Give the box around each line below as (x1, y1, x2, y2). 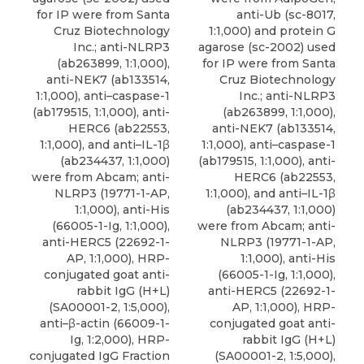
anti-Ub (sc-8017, (236, 7, 336, 22)
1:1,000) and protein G (209, 24, 336, 38)
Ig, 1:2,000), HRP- (70, 332, 170, 347)
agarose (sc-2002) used (198, 40, 336, 54)
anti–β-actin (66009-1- (40, 316, 170, 331)
